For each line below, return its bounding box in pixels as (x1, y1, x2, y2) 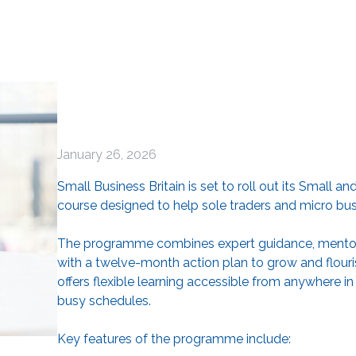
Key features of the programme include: (57, 331, 291, 346)
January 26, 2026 (57, 146, 157, 162)
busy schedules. (57, 292, 151, 308)
